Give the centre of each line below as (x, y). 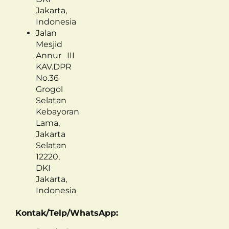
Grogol (49, 89)
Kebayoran (58, 112)
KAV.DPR (54, 67)
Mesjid (49, 44)
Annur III (55, 56)
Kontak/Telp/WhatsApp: (67, 213)
